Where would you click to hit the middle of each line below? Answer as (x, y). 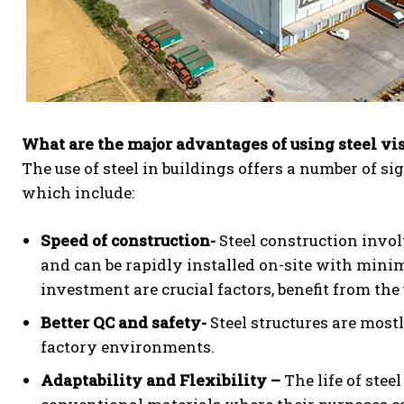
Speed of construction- (128, 240)
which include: (78, 192)
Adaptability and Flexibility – (161, 380)
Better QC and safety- (124, 322)
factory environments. (128, 346)
